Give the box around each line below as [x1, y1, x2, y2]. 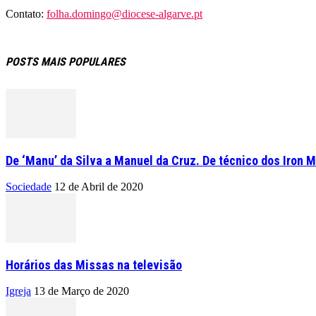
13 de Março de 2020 [34, 284, 129, 297]
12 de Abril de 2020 [54, 180, 143, 193]
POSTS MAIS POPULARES [6, 54, 126, 68]
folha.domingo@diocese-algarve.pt [47, 8, 202, 20]
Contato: [6, 8, 47, 20]
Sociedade [6, 180, 51, 193]
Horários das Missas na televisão [6, 257, 182, 272]
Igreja [6, 284, 31, 297]
